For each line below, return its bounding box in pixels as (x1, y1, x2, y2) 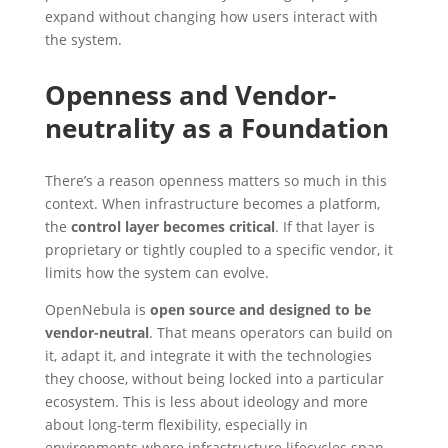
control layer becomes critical (70, 216, 275, 236)
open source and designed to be (149, 299, 371, 319)
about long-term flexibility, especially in (44, 414, 308, 434)
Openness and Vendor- (44, 76, 336, 113)
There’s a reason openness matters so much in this (44, 170, 387, 190)
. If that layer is (274, 216, 375, 236)
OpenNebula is (44, 299, 150, 319)
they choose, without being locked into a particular (44, 368, 384, 388)
